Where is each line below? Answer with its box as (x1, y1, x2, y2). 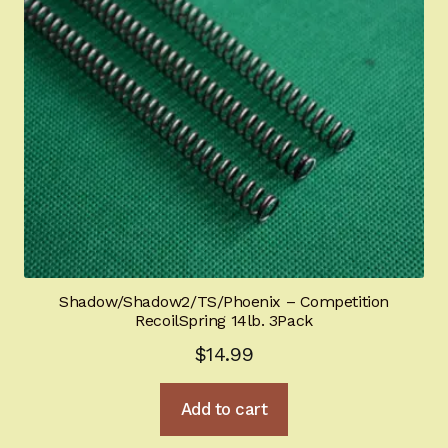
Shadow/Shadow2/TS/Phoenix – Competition (59, 292, 389, 312)
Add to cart (180, 399, 268, 419)
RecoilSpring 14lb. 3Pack (135, 311, 313, 331)
